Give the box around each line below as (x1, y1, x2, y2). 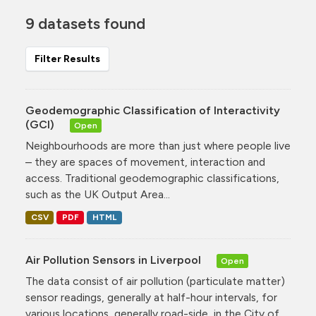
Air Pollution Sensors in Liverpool (25, 253, 204, 267)
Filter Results (35, 53, 100, 65)
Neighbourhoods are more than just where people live (25, 139, 291, 152)
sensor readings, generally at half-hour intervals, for (25, 291, 277, 305)
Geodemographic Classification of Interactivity (25, 104, 280, 117)
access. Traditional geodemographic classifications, (25, 171, 279, 185)
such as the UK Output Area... (25, 188, 170, 201)
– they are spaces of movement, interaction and (25, 155, 265, 169)
